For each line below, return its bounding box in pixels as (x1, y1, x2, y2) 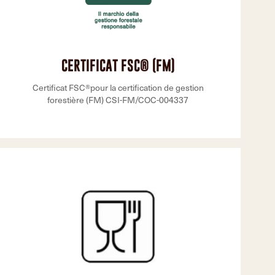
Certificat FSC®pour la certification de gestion (32, 82, 204, 93)
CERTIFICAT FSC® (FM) (61, 57, 175, 74)
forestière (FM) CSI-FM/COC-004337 (47, 94, 188, 106)
